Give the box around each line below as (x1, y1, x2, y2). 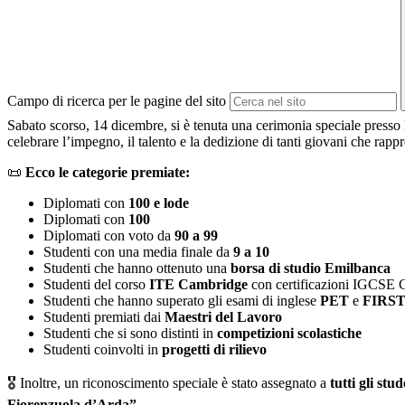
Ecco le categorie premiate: (25, 165, 190, 181)
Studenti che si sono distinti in (43, 325, 213, 342)
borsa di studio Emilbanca (231, 260, 391, 277)
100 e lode (128, 195, 189, 212)
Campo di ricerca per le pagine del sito (7, 93, 226, 109)
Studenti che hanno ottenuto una (43, 260, 227, 277)
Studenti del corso (43, 277, 146, 293)
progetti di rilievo (162, 342, 267, 358)
